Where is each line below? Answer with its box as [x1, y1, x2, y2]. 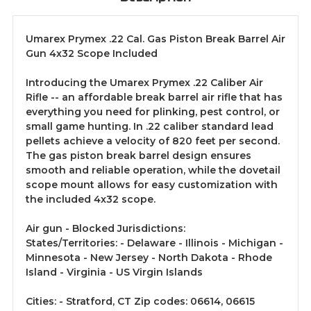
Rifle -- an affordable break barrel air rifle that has [26, 91, 283, 104]
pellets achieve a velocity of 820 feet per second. [26, 135, 280, 148]
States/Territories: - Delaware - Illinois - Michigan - [26, 237, 283, 250]
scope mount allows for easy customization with [26, 178, 278, 192]
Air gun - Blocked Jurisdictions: [26, 222, 185, 235]
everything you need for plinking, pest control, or [26, 106, 280, 119]
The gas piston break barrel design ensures [26, 149, 251, 162]
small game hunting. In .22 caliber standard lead [26, 120, 274, 133]
